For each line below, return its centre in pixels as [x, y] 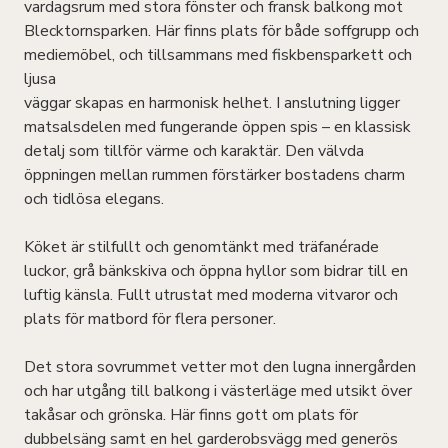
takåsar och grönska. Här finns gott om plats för [191, 415]
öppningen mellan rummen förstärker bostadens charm [214, 175]
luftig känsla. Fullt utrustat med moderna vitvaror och [211, 295]
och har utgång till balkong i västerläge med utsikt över [218, 391]
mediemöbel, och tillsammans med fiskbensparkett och [218, 55]
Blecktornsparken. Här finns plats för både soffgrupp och [221, 31]
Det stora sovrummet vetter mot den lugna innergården [220, 367]
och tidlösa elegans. [94, 199]
